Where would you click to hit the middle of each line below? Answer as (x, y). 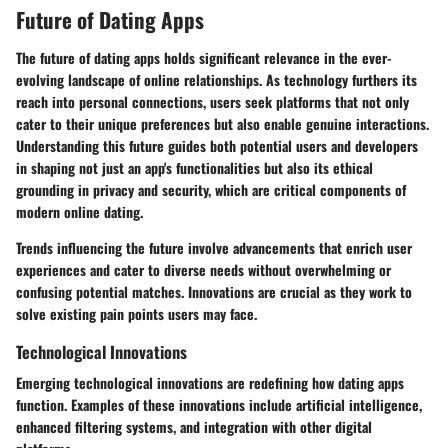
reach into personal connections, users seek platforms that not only (212, 101)
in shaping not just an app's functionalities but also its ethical (194, 167)
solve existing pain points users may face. (136, 313)
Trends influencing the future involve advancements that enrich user (214, 247)
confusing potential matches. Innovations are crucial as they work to (214, 291)
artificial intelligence (357, 404)
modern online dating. (79, 211)
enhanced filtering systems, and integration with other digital (194, 426)
